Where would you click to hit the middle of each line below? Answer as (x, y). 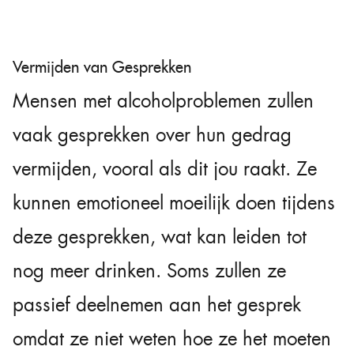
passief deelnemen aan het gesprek (157, 305)
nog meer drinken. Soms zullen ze (149, 271)
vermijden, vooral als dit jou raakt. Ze (165, 169)
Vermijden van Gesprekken (102, 68)
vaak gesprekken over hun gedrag (152, 136)
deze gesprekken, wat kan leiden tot (160, 237)
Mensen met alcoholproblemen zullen (163, 102)
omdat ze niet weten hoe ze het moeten (172, 339)
